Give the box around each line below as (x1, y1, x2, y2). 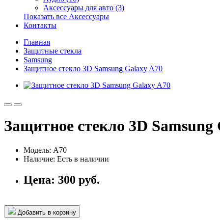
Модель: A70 (24, 145, 67, 154)
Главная (24, 38, 50, 46)
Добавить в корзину (16, 208, 76, 216)
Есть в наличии (57, 154, 109, 163)
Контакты (24, 21, 56, 29)
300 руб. (58, 173, 100, 186)
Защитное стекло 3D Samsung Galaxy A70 (24, 64, 163, 73)
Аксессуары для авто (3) (43, 3, 124, 12)
